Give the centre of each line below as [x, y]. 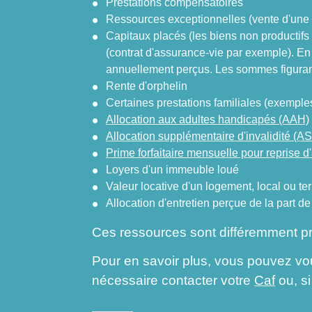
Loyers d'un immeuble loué [172, 169]
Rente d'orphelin [147, 86]
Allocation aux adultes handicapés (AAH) [208, 119]
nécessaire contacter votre [173, 281]
